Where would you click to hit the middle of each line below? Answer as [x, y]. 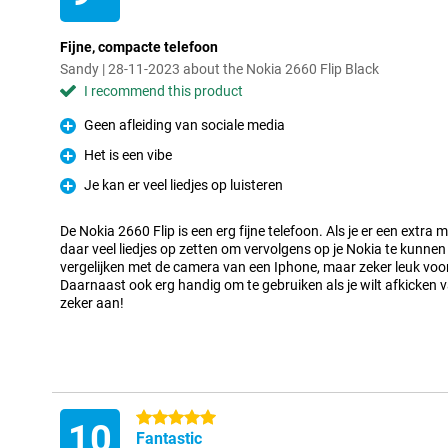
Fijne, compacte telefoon [139, 47]
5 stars [157, 418]
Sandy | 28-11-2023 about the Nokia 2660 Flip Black [219, 69]
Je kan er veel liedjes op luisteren [183, 185]
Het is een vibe [128, 155]
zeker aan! [92, 303]
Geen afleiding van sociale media [184, 125]
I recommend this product [163, 91]
